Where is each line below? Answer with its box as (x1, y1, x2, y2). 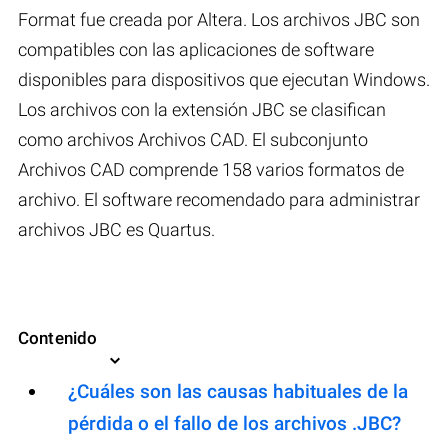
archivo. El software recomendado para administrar (18, 188, 420, 210)
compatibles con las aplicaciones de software (18, 38, 374, 60)
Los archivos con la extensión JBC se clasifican (18, 98, 386, 120)
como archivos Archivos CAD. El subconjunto (18, 128, 368, 150)
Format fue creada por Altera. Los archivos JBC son (18, 8, 420, 30)
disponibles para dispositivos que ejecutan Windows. (18, 68, 430, 90)
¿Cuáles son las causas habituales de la (68, 379, 408, 403)
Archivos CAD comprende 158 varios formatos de (18, 158, 404, 180)
